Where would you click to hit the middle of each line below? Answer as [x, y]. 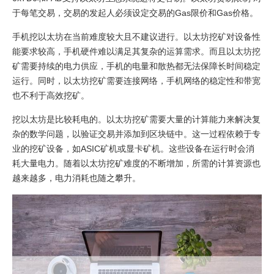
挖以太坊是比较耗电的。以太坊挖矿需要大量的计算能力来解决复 [136, 119]
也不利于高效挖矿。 [51, 95]
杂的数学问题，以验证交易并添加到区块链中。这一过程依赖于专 [136, 134]
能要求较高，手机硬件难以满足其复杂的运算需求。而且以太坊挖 [136, 51]
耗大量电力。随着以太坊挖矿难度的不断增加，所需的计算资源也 [136, 163]
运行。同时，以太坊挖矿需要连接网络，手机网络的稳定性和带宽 [136, 80]
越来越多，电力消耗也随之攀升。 [76, 178]
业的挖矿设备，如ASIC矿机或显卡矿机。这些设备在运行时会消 [133, 148]
